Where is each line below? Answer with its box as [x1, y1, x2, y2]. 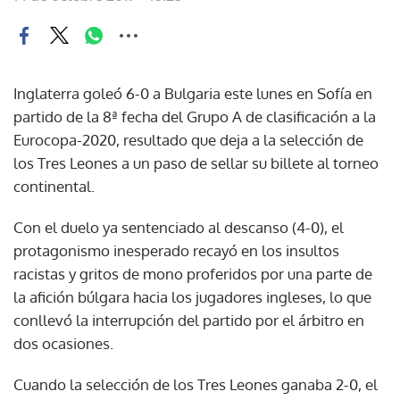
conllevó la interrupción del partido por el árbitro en [13, 310, 364, 329]
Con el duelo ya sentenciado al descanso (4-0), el [13, 217, 344, 237]
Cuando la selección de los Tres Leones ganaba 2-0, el [13, 374, 378, 394]
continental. [13, 176, 95, 196]
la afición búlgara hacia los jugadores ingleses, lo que [13, 287, 371, 306]
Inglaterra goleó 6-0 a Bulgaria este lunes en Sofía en [13, 83, 372, 103]
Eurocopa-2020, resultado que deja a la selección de [13, 129, 363, 149]
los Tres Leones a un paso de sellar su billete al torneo [13, 153, 379, 172]
